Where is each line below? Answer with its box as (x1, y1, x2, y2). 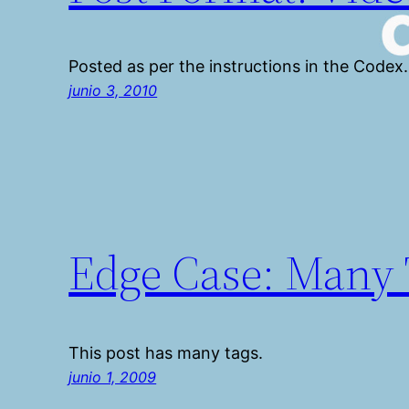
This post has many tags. (68, 342, 264, 362)
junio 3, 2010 (68, 81, 158, 100)
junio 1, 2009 (68, 367, 157, 386)
